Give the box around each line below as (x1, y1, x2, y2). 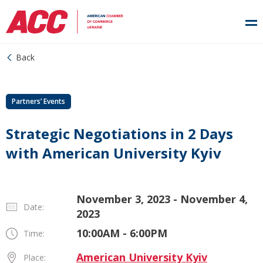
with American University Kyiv (6, 143, 221, 163)
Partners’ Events (12, 96, 65, 106)
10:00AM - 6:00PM (76, 226, 167, 240)
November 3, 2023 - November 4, (76, 192, 248, 206)
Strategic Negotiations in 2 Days (6, 124, 233, 143)
